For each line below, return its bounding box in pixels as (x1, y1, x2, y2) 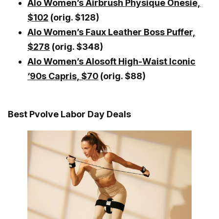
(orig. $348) (50, 41, 103, 52)
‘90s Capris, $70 (27, 70, 98, 81)
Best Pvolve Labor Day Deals (8, 109, 131, 119)
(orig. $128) (48, 12, 99, 22)
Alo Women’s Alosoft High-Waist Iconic (27, 56, 196, 66)
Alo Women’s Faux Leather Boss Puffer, (27, 26, 196, 37)
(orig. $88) (98, 70, 146, 81)
